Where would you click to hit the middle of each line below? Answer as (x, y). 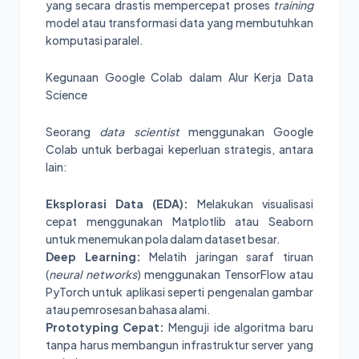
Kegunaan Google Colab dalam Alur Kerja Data (179, 77)
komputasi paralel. (95, 40)
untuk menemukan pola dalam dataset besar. (163, 239)
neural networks (93, 274)
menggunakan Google (246, 132)
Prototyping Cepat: (105, 327)
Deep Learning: (93, 257)
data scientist (139, 132)
